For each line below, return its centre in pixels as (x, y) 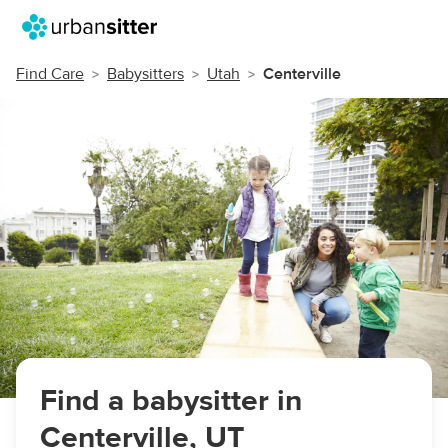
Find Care (50, 74)
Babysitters (145, 74)
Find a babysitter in (171, 400)
